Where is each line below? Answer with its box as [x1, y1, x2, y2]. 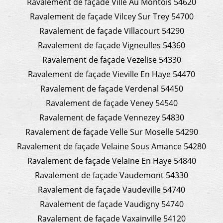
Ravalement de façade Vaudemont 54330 [35, 169, 188, 181]
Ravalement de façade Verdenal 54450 [40, 83, 183, 94]
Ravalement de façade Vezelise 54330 [42, 54, 181, 65]
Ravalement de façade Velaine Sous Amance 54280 [17, 140, 206, 152]
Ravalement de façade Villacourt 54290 [39, 25, 184, 36]
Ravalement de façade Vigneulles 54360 [38, 39, 185, 51]
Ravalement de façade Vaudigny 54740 [39, 198, 184, 210]
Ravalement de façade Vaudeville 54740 [38, 184, 185, 195]
